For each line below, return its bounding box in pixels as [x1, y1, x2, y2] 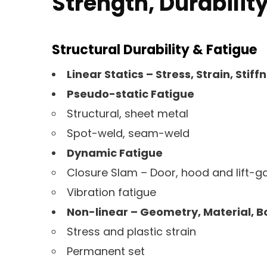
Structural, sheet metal [67, 106, 188, 122]
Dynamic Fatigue [67, 145, 163, 161]
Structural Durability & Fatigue [52, 41, 257, 60]
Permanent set [67, 244, 145, 259]
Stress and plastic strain [67, 224, 196, 240]
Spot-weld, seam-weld [67, 126, 190, 141]
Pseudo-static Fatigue [67, 86, 194, 102]
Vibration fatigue [67, 185, 156, 200]
